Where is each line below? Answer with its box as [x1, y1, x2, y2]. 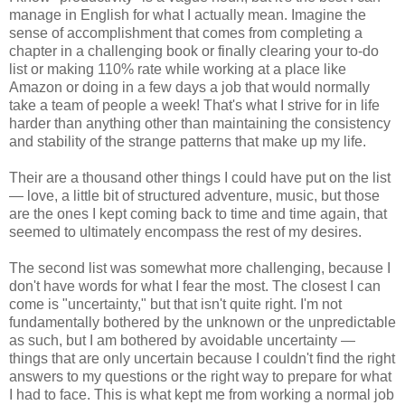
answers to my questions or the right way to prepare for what [9, 368, 391, 384]
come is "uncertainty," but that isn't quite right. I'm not [9, 296, 342, 312]
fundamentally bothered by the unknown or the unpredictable [9, 314, 396, 330]
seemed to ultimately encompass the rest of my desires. [9, 223, 362, 240]
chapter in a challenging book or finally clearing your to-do [9, 42, 379, 59]
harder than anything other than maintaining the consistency [9, 115, 391, 131]
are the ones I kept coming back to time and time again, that [9, 205, 387, 221]
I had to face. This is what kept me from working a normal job [9, 386, 394, 402]
